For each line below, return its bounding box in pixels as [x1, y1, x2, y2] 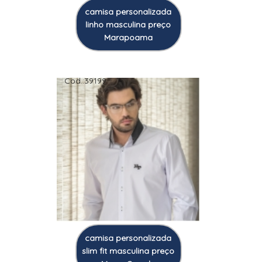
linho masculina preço [85, 19, 171, 30]
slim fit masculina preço [82, 245, 175, 256]
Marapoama [104, 32, 153, 43]
